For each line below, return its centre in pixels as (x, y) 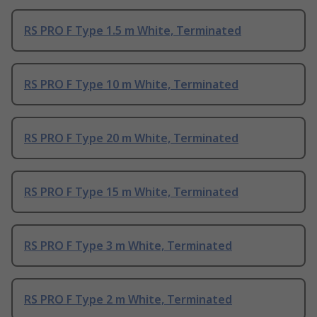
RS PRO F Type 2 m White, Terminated (128, 300)
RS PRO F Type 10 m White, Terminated (131, 85)
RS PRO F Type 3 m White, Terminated (128, 246)
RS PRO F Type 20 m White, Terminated (131, 138)
